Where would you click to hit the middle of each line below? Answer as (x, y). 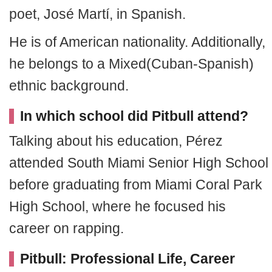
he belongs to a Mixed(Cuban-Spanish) (131, 64)
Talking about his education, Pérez (116, 141)
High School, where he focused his (117, 206)
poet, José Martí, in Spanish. (97, 14)
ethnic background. (69, 86)
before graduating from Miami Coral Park (136, 185)
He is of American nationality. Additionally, (137, 42)
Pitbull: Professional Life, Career (127, 259)
